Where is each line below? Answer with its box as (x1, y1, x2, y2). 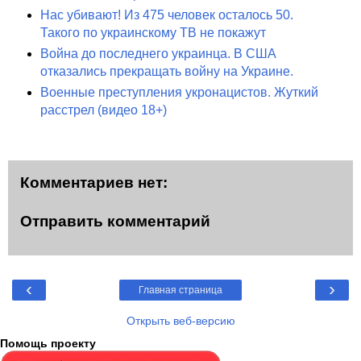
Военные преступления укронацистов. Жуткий (40, 85, 318, 100)
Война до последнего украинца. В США (40, 47, 276, 61)
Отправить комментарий (20, 212, 210, 230)
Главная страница (139, 284, 222, 297)
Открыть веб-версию (126, 314, 235, 328)
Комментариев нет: (20, 174, 168, 192)
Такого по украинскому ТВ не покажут (40, 26, 266, 40)
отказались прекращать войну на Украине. (40, 64, 293, 79)
